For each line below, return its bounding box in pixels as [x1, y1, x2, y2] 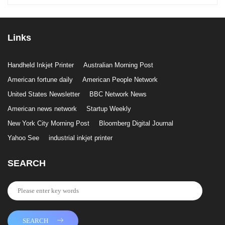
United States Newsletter [8, 90, 80, 98]
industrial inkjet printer [49, 134, 113, 142]
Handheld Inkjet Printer [8, 61, 74, 69]
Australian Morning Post [83, 61, 153, 69]
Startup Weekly [86, 105, 131, 113]
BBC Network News [89, 90, 147, 98]
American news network [8, 105, 77, 113]
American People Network [82, 76, 158, 84]
